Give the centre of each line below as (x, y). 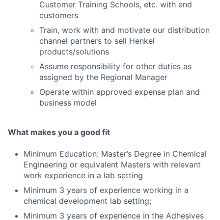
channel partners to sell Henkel (97, 41)
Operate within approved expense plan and (120, 92)
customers (59, 15)
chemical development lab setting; (87, 201)
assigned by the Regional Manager (103, 77)
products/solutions (74, 52)
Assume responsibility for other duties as (115, 66)
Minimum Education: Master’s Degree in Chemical (115, 154)
